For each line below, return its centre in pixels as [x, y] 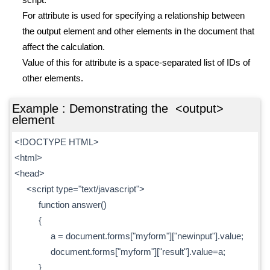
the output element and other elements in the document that [138, 31]
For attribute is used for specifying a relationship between [133, 15]
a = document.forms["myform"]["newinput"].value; [129, 236]
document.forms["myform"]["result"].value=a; [120, 252]
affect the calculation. [64, 47]
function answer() [61, 205]
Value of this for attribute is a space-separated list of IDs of [136, 62]
